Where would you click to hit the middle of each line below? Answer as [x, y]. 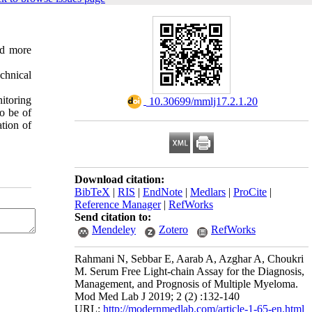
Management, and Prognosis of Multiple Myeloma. [186, 284]
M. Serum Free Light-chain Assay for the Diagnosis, [189, 271]
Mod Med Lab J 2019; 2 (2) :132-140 [157, 296]
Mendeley [114, 229]
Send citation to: [113, 217]
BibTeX [92, 192]
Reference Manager [118, 204]
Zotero [173, 229]
